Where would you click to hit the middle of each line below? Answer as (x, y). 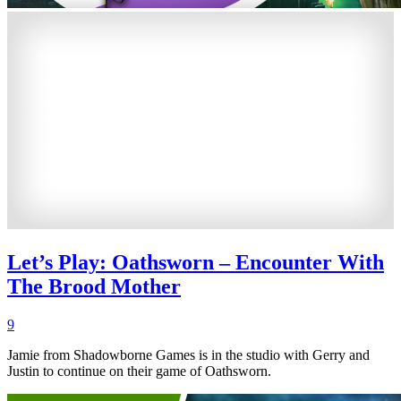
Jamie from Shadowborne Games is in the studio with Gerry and (188, 355)
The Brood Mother (94, 287)
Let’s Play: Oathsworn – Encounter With (196, 263)
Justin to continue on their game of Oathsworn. (139, 371)
